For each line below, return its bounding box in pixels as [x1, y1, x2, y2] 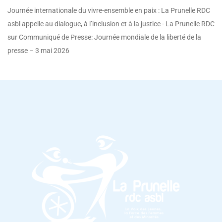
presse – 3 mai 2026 [7, 47, 69, 55]
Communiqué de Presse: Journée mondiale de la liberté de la [19, 33, 201, 42]
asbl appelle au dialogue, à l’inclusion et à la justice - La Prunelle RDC [7, 20, 215, 28]
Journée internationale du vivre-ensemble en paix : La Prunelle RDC [7, 6, 210, 15]
